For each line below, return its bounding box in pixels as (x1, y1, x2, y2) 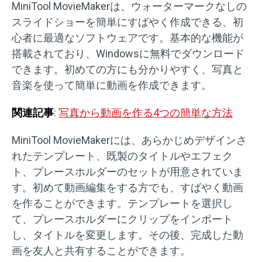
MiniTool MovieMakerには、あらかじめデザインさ (12, 134, 247, 146)
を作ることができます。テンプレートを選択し (12, 197, 233, 209)
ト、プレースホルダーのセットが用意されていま (12, 166, 243, 178)
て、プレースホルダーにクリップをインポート (12, 213, 233, 225)
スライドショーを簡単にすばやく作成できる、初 (12, 16, 243, 28)
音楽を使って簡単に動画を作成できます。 (12, 79, 212, 91)
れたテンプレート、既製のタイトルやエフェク (12, 150, 233, 162)
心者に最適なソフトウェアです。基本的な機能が (12, 32, 243, 44)
